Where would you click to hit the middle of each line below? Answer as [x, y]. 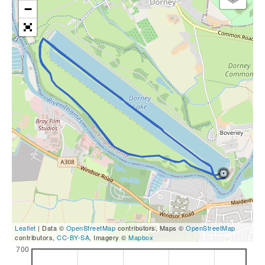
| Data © [51, 228]
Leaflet [25, 228]
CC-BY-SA [73, 237]
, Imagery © [109, 237]
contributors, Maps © [151, 228]
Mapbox [141, 237]
